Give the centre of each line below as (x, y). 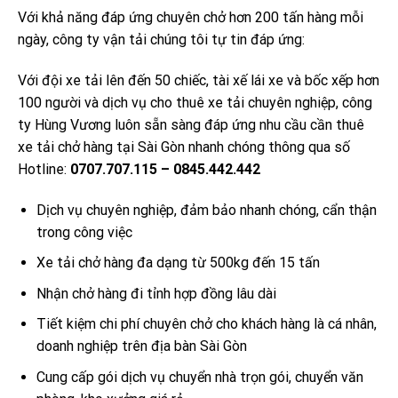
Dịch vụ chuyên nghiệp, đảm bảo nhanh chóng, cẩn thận (206, 210)
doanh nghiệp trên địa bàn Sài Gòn (141, 346)
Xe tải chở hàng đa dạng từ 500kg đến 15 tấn (178, 263)
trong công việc (84, 232)
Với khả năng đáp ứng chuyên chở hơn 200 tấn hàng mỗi (191, 18)
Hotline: (44, 169)
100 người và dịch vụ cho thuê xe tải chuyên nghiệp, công (195, 102)
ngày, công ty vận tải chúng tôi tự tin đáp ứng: (161, 40)
